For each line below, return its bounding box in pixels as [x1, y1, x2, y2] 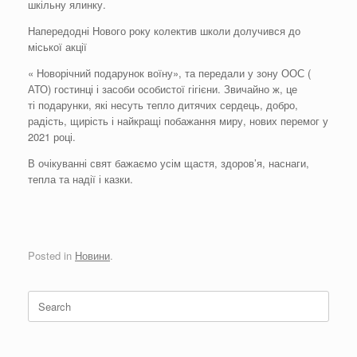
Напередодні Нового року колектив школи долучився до [28, 23, 300, 39]
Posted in [28, 247, 75, 263]
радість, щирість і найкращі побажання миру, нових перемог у [28, 113, 328, 129]
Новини [75, 247, 110, 263]
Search [27, 289, 60, 305]
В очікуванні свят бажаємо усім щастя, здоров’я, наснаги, [28, 155, 309, 171]
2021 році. [28, 129, 76, 145]
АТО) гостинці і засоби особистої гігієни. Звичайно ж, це [28, 81, 297, 97]
